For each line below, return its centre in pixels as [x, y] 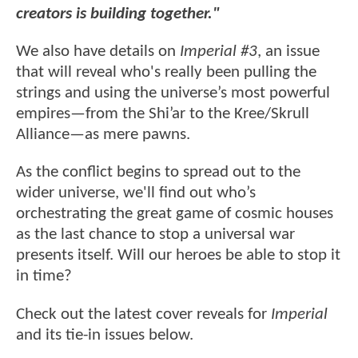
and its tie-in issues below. [107, 335]
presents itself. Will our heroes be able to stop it [178, 256]
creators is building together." [118, 14]
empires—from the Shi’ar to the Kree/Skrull [163, 114]
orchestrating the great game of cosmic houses [175, 214]
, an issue [288, 52]
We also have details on [98, 52]
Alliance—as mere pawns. [105, 135]
